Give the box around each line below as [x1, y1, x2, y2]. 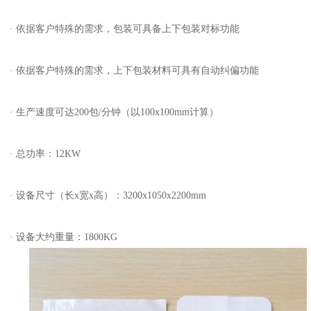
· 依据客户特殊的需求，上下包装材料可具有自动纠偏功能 [10, 65, 259, 76]
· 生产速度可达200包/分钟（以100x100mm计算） [10, 107, 219, 117]
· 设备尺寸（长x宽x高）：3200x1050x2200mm [10, 190, 206, 201]
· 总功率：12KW [10, 149, 81, 159]
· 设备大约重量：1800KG [10, 232, 117, 242]
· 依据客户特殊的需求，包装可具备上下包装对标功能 [10, 24, 239, 34]
